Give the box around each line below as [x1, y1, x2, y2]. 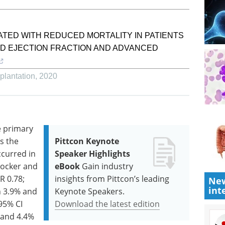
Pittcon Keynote [55, 136, 120, 147]
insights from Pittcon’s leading [55, 173, 170, 184]
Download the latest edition [55, 198, 160, 209]
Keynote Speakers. [55, 186, 125, 197]
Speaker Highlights [55, 148, 131, 159]
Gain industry [82, 161, 134, 172]
